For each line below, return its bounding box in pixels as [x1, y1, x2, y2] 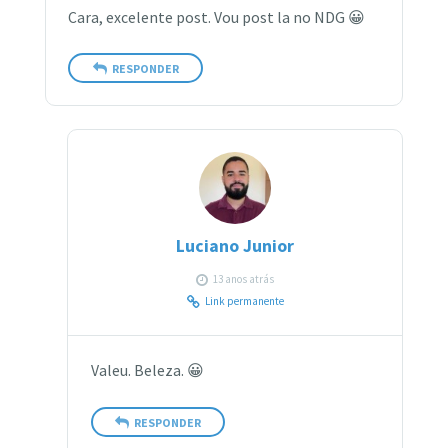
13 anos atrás [213, 272, 275, 287]
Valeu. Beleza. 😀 [90, 361, 204, 381]
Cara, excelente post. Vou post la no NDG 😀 [68, 7, 366, 27]
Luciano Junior [176, 235, 295, 258]
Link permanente [204, 294, 284, 309]
